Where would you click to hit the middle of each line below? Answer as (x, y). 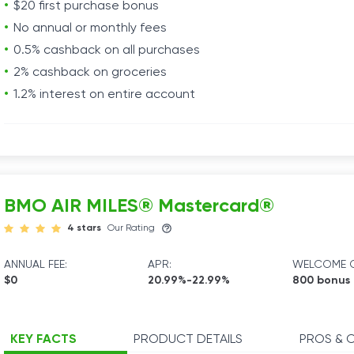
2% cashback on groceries (92, 73)
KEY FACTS (43, 340)
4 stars (84, 228)
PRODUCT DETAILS (188, 340)
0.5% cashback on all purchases (107, 51)
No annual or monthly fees (90, 28)
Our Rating (131, 228)
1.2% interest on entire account (104, 95)
